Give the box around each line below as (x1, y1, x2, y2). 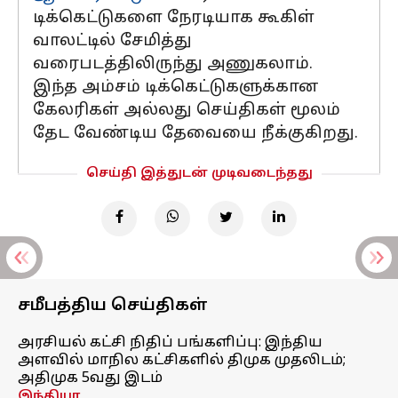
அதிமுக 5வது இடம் (18, 370, 163, 387)
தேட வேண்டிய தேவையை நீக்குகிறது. (33, 123, 358, 144)
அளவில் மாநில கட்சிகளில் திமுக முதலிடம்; (18, 352, 346, 370)
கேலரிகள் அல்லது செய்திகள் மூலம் (33, 100, 340, 121)
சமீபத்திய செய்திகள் (18, 296, 208, 316)
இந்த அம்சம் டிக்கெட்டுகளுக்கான (33, 77, 319, 98)
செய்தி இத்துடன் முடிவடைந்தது (85, 166, 313, 181)
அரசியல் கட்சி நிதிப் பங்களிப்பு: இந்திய (18, 334, 322, 352)
